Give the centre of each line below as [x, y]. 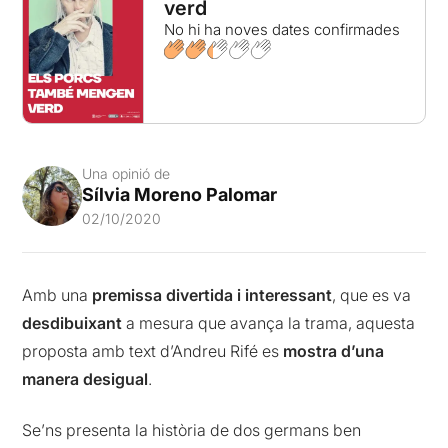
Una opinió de [126, 174]
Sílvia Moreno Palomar [180, 195]
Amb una [57, 295]
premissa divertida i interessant [212, 295]
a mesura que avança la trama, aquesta [269, 323]
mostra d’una [334, 351]
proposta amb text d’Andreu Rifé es [153, 351]
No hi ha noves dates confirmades [281, 29]
